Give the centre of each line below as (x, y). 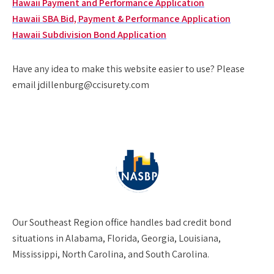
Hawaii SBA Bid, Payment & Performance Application (121, 19)
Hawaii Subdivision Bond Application (89, 35)
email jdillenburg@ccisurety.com (81, 85)
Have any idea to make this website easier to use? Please (128, 69)
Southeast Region (66, 222)
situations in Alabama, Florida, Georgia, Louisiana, (117, 238)
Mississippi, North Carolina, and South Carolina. (111, 254)
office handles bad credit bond (167, 222)
